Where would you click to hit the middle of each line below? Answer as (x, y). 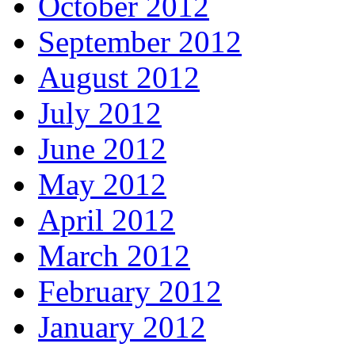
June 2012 (102, 149)
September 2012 (140, 42)
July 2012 (100, 113)
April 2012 (107, 220)
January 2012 (122, 327)
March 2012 (114, 256)
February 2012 (130, 292)
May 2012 (102, 185)
